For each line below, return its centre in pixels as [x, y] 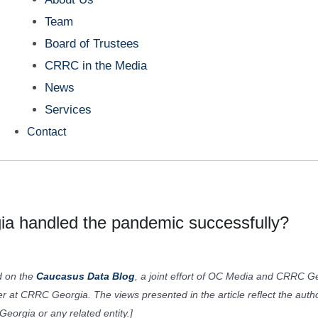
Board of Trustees [92, 43]
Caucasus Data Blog [86, 276]
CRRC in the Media [96, 65]
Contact [46, 131]
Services [68, 109]
